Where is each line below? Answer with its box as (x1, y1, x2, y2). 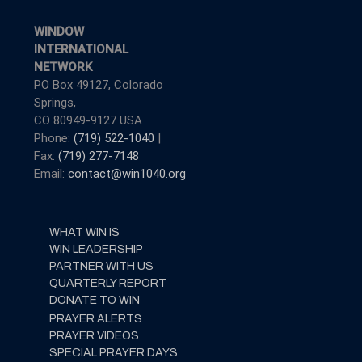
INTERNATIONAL (33, 42, 128, 57)
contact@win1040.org (67, 166, 186, 181)
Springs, (33, 95, 76, 110)
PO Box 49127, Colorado (33, 78, 163, 92)
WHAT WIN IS (49, 226, 120, 238)
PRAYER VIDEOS (49, 330, 139, 342)
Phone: (33, 131, 74, 145)
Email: (33, 166, 68, 181)
